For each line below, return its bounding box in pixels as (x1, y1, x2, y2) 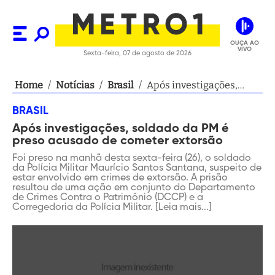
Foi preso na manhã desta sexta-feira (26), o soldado (12, 153, 251, 163)
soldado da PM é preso (147, 94, 247, 106)
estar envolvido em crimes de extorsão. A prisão (12, 173, 228, 183)
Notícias (56, 79, 95, 91)
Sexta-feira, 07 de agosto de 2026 (83, 50, 192, 56)
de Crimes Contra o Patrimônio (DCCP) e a (12, 193, 203, 203)
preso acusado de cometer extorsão (12, 135, 223, 147)
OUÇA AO (230, 39, 259, 46)
